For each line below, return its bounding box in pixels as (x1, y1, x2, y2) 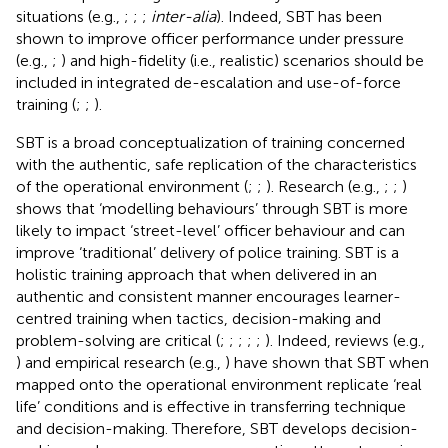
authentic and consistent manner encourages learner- (16, 286, 401, 306)
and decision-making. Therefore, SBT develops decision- (16, 418, 418, 438)
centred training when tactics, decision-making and (16, 308, 381, 328)
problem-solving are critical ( (16, 330, 220, 350)
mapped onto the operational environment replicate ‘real (16, 374, 422, 394)
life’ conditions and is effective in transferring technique (16, 396, 406, 416)
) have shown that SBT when (225, 352, 429, 372)
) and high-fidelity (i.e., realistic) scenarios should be (61, 50, 424, 70)
